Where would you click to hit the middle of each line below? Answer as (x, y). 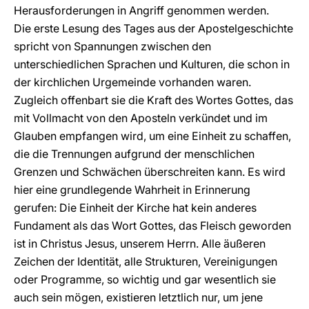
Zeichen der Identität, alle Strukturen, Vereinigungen (146, 261)
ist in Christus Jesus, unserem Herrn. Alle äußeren (140, 243)
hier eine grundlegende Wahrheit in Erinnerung (132, 190)
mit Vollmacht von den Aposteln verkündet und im (141, 118)
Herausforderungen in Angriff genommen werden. (141, 10)
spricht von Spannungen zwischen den (112, 46)
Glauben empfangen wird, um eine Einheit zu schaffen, (152, 136)
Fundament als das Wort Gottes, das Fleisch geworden (152, 226)
